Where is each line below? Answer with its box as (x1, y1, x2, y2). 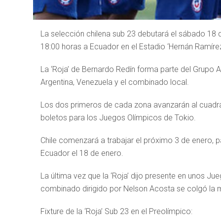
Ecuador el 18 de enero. (40, 148, 123, 158)
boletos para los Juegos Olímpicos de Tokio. (40, 113, 196, 122)
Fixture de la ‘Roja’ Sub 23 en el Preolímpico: (40, 207, 192, 216)
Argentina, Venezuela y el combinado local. (40, 77, 189, 87)
